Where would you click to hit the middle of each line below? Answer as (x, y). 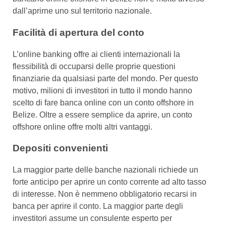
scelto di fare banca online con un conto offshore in (103, 102)
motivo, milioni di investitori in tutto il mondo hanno (102, 90)
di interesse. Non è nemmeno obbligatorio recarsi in (105, 194)
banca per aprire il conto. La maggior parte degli (98, 206)
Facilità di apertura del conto (78, 32)
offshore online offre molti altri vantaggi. (82, 127)
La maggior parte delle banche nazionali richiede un (105, 170)
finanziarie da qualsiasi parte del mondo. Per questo (105, 78)
